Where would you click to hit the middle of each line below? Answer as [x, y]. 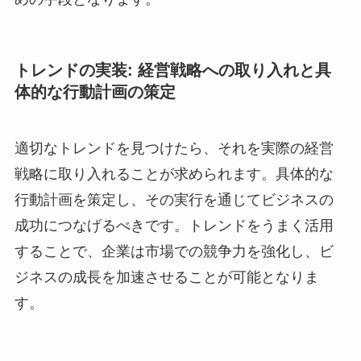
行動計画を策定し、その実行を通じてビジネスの [174, 199]
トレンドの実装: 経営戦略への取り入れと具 [172, 71]
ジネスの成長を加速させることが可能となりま [166, 277]
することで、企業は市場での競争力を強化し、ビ [174, 251]
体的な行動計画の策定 [95, 92]
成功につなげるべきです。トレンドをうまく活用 [174, 225]
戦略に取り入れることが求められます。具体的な [174, 174]
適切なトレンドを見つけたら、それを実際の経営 [174, 148]
